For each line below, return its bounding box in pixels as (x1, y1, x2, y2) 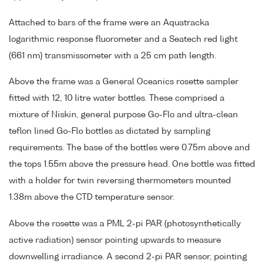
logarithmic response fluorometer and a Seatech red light (9, 35, 237, 44)
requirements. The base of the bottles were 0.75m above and (9, 144, 250, 153)
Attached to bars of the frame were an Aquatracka (9, 18, 209, 27)
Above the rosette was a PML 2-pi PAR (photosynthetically (9, 220, 241, 229)
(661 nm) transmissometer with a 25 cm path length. (9, 51, 216, 60)
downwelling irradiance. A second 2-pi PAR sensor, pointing (9, 253, 247, 262)
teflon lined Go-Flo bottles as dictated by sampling (9, 127, 210, 136)
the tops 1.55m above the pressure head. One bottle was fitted (9, 160, 255, 169)
